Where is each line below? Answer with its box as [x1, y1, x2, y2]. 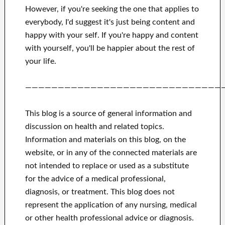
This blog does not [110, 187, 175, 196]
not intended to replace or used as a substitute [25, 161, 189, 170]
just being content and [116, 18, 195, 26]
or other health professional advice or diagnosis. [25, 213, 194, 222]
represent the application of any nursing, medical [25, 200, 197, 209]
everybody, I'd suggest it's [25, 18, 114, 26]
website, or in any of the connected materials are [25, 148, 197, 157]
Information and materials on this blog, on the [25, 135, 186, 144]
